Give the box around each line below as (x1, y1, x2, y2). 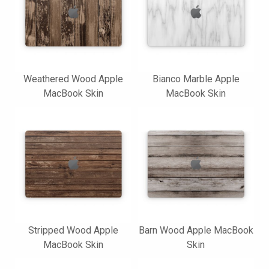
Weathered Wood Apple (23, 73, 123, 85)
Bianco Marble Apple (152, 73, 240, 85)
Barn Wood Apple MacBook (138, 225, 253, 236)
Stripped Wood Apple (28, 225, 118, 236)
